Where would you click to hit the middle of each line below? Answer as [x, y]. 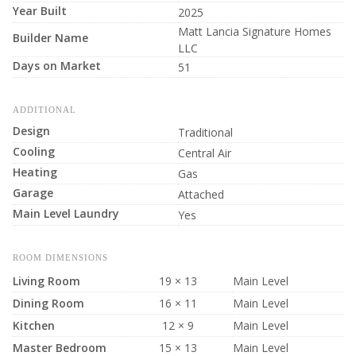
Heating [35, 172]
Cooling [34, 151]
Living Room [46, 281]
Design [31, 130]
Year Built [40, 10]
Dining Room [48, 303]
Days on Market [57, 65]
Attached [201, 194]
